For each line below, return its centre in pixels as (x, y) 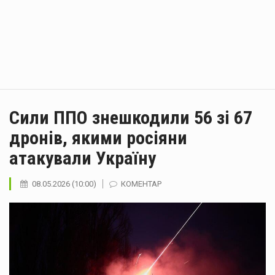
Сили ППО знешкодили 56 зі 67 (131, 118)
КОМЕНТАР (141, 184)
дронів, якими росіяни (98, 138)
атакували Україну (83, 158)
